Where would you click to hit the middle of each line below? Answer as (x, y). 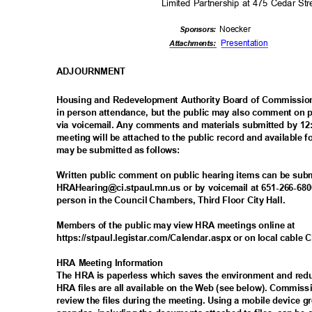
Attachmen (188, 44)
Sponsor (195, 30)
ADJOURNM (82, 72)
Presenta (238, 43)
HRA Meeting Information (113, 263)
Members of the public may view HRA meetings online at (178, 226)
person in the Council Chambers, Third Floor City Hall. (173, 201)
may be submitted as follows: (121, 150)
